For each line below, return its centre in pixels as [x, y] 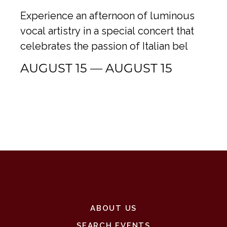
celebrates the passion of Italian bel [104, 46]
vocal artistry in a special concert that [107, 31]
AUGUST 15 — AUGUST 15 [96, 68]
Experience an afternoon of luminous [107, 16]
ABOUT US [113, 208]
